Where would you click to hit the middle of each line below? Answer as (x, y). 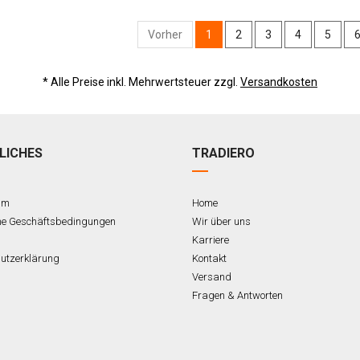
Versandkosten (279, 82)
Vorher (166, 34)
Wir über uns (221, 221)
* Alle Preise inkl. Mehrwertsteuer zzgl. (141, 82)
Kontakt (209, 258)
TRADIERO (223, 153)
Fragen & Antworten (237, 295)
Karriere (211, 240)
